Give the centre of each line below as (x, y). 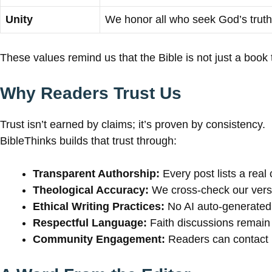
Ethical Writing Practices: (99, 206)
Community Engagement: (99, 239)
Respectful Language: (90, 223)
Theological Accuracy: (91, 190)
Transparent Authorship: (96, 173)
